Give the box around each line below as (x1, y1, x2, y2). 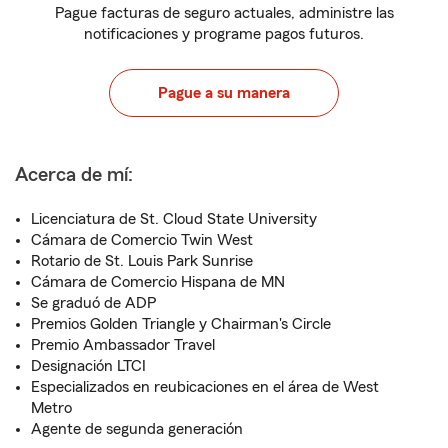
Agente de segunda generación (31, 421, 243, 437)
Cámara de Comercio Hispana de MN (31, 274, 285, 290)
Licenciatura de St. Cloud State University (31, 211, 317, 227)
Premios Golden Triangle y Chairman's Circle (31, 316, 331, 332)
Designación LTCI (31, 358, 146, 374)
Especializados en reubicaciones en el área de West (31, 379, 379, 395)
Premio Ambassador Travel (31, 337, 215, 353)
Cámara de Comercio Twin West (31, 232, 253, 248)
